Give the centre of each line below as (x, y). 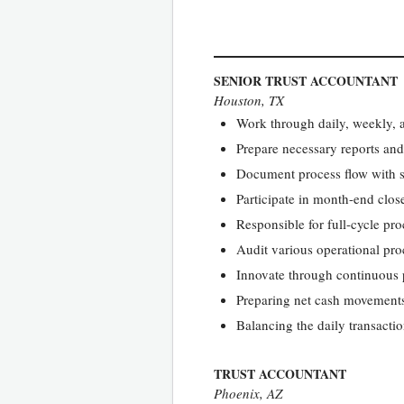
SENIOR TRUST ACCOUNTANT (306, 80)
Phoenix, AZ (248, 393)
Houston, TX (249, 100)
